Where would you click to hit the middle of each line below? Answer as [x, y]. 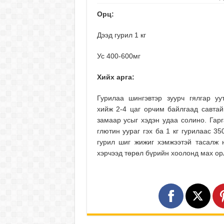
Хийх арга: [115, 77]
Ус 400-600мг [118, 56]
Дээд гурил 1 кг [121, 35]
